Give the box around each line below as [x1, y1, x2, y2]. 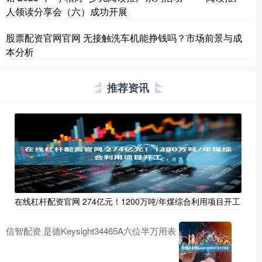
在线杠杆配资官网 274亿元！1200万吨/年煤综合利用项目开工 [15, 195, 240, 208]
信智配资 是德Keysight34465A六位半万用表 [6, 225, 176, 237]
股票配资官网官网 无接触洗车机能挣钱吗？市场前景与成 [6, 31, 242, 45]
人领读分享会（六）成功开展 [6, 5, 127, 19]
